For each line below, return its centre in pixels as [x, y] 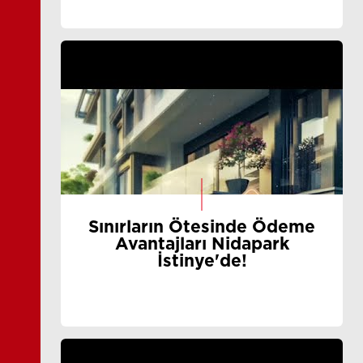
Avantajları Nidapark [202, 244]
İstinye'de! [202, 261]
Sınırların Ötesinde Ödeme [202, 227]
